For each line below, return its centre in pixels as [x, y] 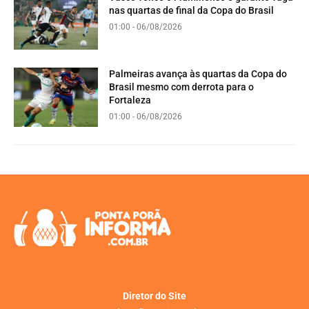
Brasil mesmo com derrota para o [182, 87]
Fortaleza [130, 100]
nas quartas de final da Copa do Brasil [192, 10]
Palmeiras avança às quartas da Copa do [198, 74]
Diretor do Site [154, 296]
